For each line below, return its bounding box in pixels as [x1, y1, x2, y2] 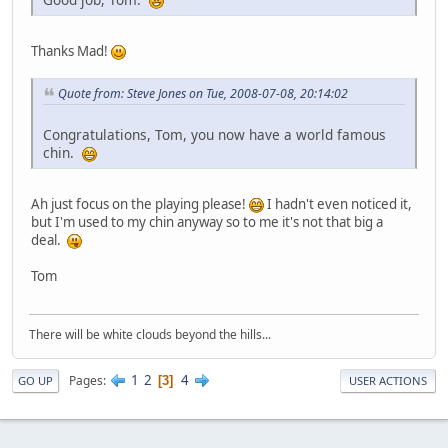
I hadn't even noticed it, [264, 194, 412, 213]
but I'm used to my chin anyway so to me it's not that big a [31, 212, 383, 231]
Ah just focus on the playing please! [31, 194, 249, 213]
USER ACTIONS [349, 373, 427, 389]
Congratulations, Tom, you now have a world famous [43, 124, 386, 144]
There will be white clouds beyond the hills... [29, 326, 271, 344]
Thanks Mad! [31, 41, 111, 60]
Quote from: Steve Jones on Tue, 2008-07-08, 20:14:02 [58, 84, 348, 102]
